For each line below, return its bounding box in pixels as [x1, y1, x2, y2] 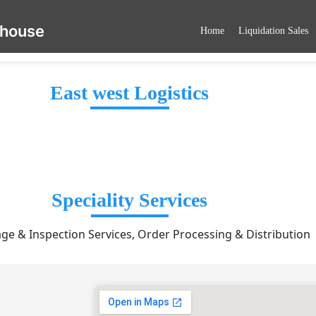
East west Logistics [50, 82, 209, 104]
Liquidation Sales [238, 25, 308, 36]
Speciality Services [51, 189, 208, 212]
